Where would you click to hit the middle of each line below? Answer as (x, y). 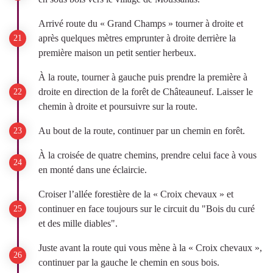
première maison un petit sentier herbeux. (117, 53)
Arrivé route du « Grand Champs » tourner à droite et (141, 23)
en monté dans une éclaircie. (93, 170)
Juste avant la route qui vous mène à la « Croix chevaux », (150, 248)
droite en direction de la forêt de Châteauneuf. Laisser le (146, 92)
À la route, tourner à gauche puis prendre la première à (143, 77)
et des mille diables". (78, 223)
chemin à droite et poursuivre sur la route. (118, 106)
